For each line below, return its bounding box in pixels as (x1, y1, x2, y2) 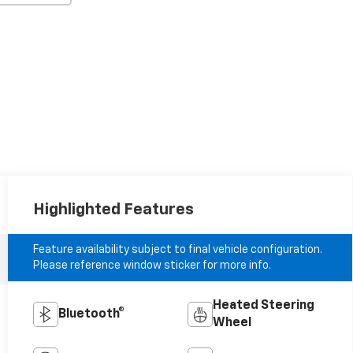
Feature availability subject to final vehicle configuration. (32, 243, 322, 255)
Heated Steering (213, 299, 315, 312)
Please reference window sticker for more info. (32, 259, 271, 271)
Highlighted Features (32, 201, 194, 217)
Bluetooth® (58, 307, 124, 321)
